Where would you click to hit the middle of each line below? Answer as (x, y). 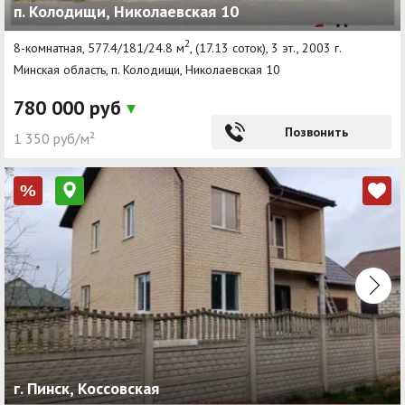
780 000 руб (70, 107)
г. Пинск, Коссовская (86, 389)
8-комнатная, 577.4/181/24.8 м (99, 47)
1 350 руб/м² (54, 138)
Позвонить (316, 132)
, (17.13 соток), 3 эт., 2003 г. (266, 47)
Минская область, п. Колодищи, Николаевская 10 (147, 69)
